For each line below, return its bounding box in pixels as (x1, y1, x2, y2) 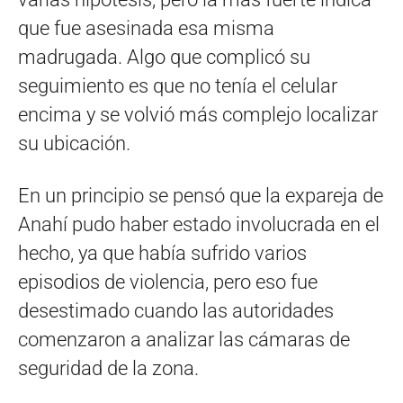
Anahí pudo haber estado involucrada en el (18, 212, 380, 236)
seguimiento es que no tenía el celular (18, 74, 337, 97)
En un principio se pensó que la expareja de (18, 184, 383, 207)
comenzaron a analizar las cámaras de (18, 327, 350, 351)
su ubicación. (18, 131, 130, 155)
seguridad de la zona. (18, 356, 199, 380)
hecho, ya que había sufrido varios (18, 241, 307, 264)
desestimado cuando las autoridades (18, 299, 334, 322)
